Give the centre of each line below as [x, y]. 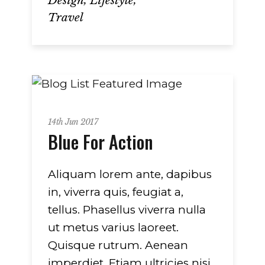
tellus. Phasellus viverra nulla [127, 209]
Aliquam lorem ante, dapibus [130, 174]
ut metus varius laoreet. [113, 227]
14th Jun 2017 [73, 122]
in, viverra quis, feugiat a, [116, 192]
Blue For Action [100, 141]
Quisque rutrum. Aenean [118, 245]
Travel [66, 17]
